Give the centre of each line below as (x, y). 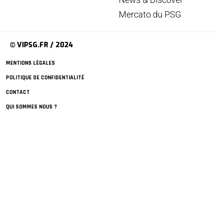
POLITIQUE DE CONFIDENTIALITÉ (45, 78)
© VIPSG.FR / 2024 (41, 45)
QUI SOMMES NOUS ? (31, 107)
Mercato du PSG (150, 15)
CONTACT (18, 92)
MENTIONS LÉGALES (30, 63)
